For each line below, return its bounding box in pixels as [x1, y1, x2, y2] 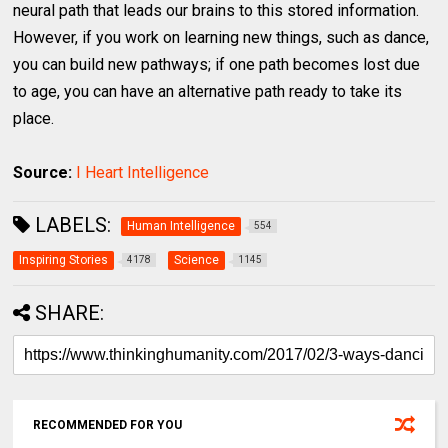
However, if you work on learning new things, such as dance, [13, 28, 430, 48]
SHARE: [35, 301, 105, 326]
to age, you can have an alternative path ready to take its [13, 82, 403, 102]
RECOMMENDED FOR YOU [33, 418, 183, 433]
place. [13, 109, 55, 129]
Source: [13, 163, 73, 183]
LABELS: [30, 213, 112, 238]
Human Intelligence [127, 219, 236, 234]
